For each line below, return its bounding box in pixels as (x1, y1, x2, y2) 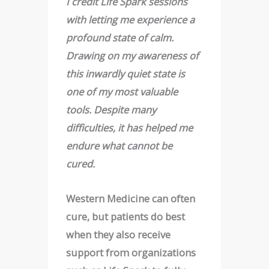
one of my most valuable (66, 84, 178, 98)
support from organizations (66, 246, 196, 260)
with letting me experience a (66, 12, 195, 26)
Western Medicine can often (66, 192, 195, 206)
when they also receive (66, 228, 171, 242)
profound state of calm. (66, 30, 174, 44)
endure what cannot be (66, 138, 172, 153)
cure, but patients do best (66, 210, 185, 224)
